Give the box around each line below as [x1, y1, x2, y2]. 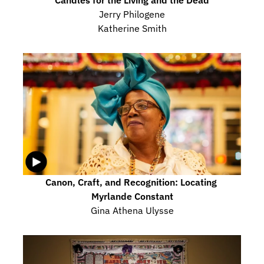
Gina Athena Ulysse [90, 204, 174, 216]
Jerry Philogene [99, 8, 165, 20]
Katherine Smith [97, 22, 167, 34]
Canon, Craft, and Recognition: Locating [45, 176, 217, 188]
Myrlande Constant [91, 190, 173, 202]
